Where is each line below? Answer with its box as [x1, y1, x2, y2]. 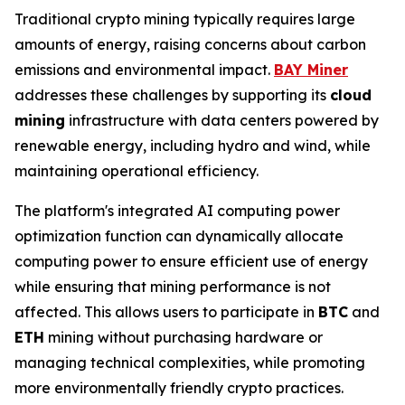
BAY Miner [274, 61, 348, 79]
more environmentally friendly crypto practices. [14, 379, 344, 397]
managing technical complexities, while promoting [14, 353, 365, 372]
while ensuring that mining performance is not [14, 278, 331, 296]
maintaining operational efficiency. [14, 162, 259, 180]
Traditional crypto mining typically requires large [14, 10, 355, 28]
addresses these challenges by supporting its [14, 86, 330, 104]
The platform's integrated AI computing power [14, 202, 340, 220]
